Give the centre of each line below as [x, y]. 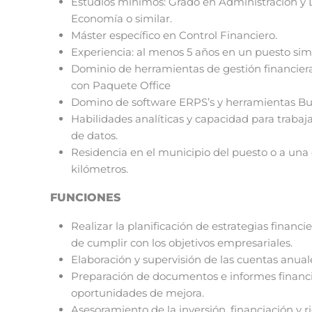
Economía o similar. [122, 19]
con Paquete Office [121, 86]
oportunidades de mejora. [138, 293]
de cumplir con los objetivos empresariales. [182, 243]
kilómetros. [100, 169]
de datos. [94, 136]
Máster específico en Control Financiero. [174, 36]
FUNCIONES [85, 198]
